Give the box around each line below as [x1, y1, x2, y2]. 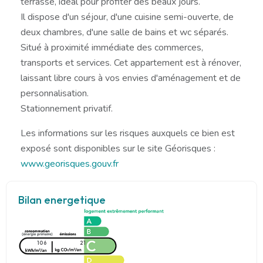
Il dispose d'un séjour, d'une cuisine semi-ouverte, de [21, 10, 234, 23]
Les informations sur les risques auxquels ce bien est [21, 126, 235, 140]
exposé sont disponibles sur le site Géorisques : [21, 141, 215, 155]
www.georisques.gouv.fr [21, 157, 119, 170]
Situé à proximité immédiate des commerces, [21, 41, 203, 54]
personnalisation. [21, 86, 89, 100]
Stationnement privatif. [21, 102, 113, 115]
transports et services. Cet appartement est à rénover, [21, 56, 241, 69]
